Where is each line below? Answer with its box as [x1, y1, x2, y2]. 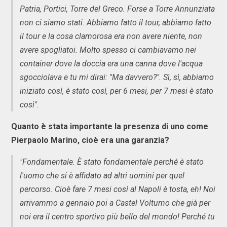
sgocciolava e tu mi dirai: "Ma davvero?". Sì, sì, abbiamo [20, 72, 214, 82]
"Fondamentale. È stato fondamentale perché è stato [20, 157, 204, 167]
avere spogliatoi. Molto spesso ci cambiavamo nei [20, 45, 196, 55]
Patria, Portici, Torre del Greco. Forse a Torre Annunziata [20, 4, 215, 14]
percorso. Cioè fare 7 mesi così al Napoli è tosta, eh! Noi [20, 184, 215, 194]
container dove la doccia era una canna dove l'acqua [20, 58, 203, 68]
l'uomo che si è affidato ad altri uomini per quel [20, 170, 184, 180]
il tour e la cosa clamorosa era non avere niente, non [20, 31, 202, 41]
